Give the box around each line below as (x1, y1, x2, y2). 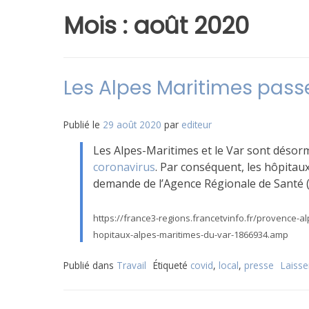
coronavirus (93, 159, 155, 175)
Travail (117, 259, 146, 272)
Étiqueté (153, 259, 190, 272)
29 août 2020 (103, 118, 161, 131)
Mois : (63, 9, 134, 42)
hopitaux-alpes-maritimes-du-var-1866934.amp (93, 228, 288, 241)
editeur (181, 118, 212, 131)
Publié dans (63, 259, 117, 272)
